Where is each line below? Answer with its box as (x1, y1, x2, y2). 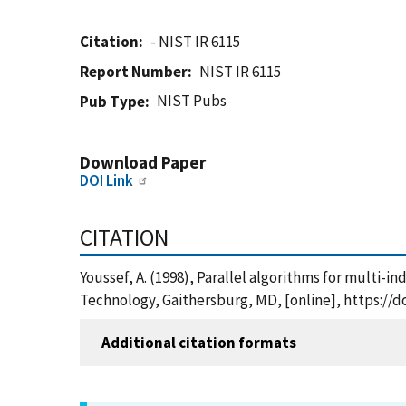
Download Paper (80, 151, 206, 173)
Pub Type (80, 92, 145, 111)
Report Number (80, 62, 188, 82)
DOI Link (80, 170, 133, 190)
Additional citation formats (101, 332, 296, 353)
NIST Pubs (157, 91, 227, 111)
